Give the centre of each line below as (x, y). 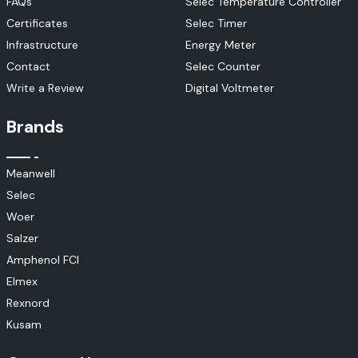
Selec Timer (216, 24)
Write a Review (45, 88)
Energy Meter (221, 45)
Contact (28, 67)
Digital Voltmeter (230, 88)
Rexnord (28, 303)
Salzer (22, 239)
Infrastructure (42, 45)
